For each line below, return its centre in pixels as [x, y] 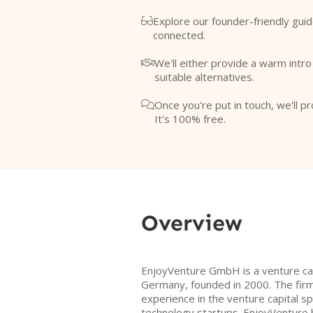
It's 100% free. [190, 119]
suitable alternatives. [204, 77]
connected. [179, 35]
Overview [192, 223]
